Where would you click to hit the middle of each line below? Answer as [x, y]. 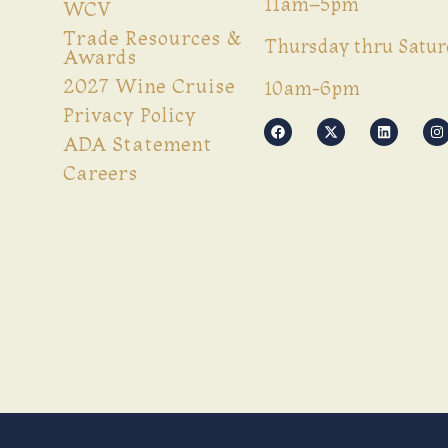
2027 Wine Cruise [148, 86]
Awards [99, 57]
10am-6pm [312, 89]
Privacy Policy [129, 115]
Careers [100, 173]
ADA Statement [137, 144]
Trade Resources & [151, 38]
